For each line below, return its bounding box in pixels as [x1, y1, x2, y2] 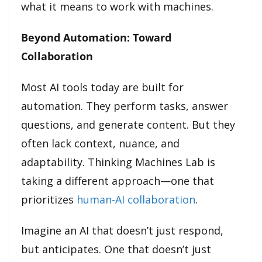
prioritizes [21, 192, 77, 206]
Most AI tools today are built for [21, 80, 184, 94]
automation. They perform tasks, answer [21, 98, 228, 113]
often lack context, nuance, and [21, 136, 180, 150]
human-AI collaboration [77, 192, 195, 206]
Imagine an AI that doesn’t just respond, [21, 223, 223, 237]
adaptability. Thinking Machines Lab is [21, 154, 215, 169]
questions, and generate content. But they [21, 117, 235, 132]
